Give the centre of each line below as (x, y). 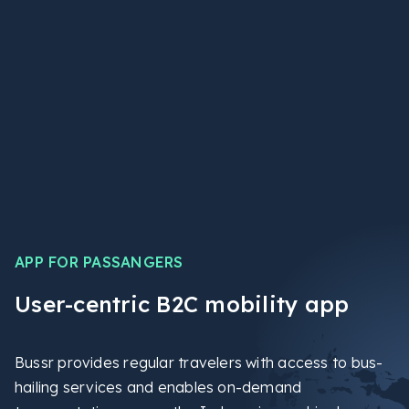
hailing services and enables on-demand (158, 388)
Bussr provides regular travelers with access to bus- (199, 363)
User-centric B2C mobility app (182, 304)
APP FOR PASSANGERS (99, 262)
